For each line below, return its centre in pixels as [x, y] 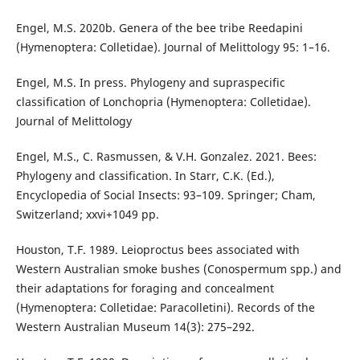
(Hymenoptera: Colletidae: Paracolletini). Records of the [165, 307]
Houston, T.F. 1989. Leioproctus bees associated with [157, 249]
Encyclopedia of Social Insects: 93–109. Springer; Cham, [166, 194]
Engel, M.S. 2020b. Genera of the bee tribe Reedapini [159, 27]
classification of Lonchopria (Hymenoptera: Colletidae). [163, 101]
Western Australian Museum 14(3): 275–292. [135, 326]
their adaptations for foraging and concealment [145, 288]
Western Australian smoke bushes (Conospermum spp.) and [178, 268]
